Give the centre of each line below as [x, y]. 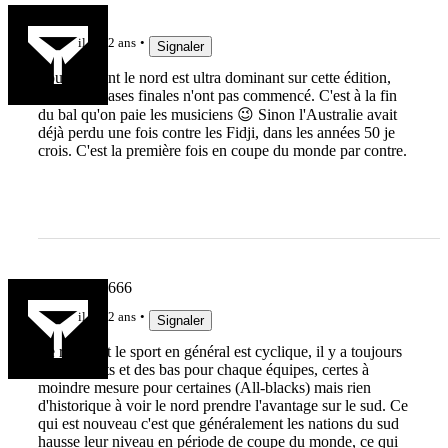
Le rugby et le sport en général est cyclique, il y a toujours [219, 352]
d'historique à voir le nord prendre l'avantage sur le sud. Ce [222, 406]
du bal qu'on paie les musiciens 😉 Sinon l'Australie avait [217, 115]
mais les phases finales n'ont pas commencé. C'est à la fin [217, 96]
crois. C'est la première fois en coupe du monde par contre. [222, 151]
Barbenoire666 [84, 287]
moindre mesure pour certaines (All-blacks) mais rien [204, 388]
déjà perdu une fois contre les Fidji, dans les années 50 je [216, 133]
